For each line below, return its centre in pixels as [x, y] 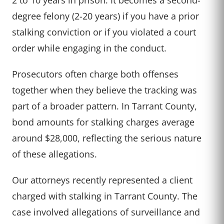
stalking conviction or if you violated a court [104, 32]
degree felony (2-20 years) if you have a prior [105, 16]
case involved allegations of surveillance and [106, 212]
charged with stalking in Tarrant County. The [105, 196]
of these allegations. [54, 154]
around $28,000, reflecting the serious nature [107, 138]
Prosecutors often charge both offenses [95, 74]
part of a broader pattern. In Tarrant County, [104, 106]
